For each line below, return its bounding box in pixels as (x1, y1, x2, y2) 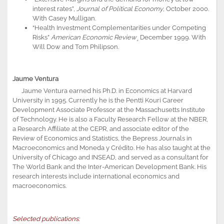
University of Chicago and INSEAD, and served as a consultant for (12, 153, 208, 161)
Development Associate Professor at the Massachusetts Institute (12, 105, 205, 113)
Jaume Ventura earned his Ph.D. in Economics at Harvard (12, 86, 192, 94)
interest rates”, (32, 4, 75, 12)
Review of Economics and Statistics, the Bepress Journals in (12, 134, 192, 142)
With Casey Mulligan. (32, 14, 96, 22)
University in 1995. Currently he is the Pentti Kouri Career (12, 96, 183, 104)
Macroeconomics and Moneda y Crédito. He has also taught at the (12, 143, 210, 151)
